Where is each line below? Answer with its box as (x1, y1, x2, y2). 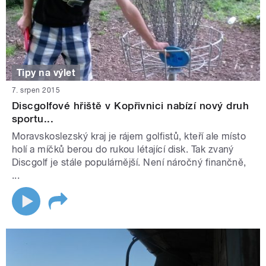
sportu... (12, 113, 54, 125)
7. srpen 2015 (12, 86, 61, 95)
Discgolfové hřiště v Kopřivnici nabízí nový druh (12, 100, 249, 112)
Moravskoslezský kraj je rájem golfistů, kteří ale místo (12, 131, 246, 142)
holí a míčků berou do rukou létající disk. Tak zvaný (12, 144, 234, 156)
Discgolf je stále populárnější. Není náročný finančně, (12, 157, 246, 169)
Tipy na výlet (17, 66, 76, 78)
